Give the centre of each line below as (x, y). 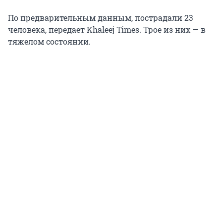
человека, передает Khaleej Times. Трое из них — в (107, 29)
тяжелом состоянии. (49, 41)
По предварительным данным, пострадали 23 (101, 17)
